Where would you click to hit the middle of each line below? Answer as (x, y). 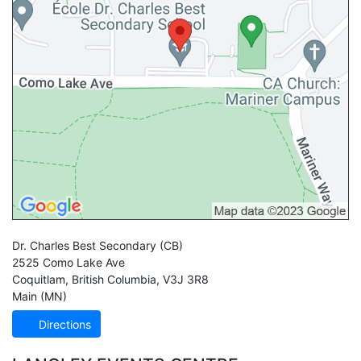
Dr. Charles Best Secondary (84, 246)
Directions (63, 324)
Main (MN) (39, 297)
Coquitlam (39, 280)
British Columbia (114, 280)
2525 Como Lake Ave (68, 263)
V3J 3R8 (186, 280)
